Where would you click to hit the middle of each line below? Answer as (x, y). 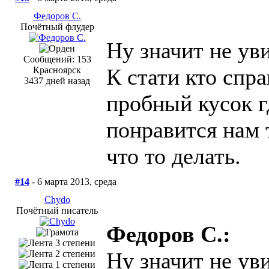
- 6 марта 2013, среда (73, 182)
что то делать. (174, 156)
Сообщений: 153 (57, 59)
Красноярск (57, 70)
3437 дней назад (57, 81)
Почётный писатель (57, 211)
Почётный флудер (57, 27)
